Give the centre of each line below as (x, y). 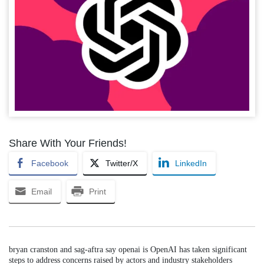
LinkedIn (191, 163)
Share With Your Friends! (68, 143)
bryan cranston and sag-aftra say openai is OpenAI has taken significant (128, 249)
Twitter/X (122, 163)
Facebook (50, 163)
